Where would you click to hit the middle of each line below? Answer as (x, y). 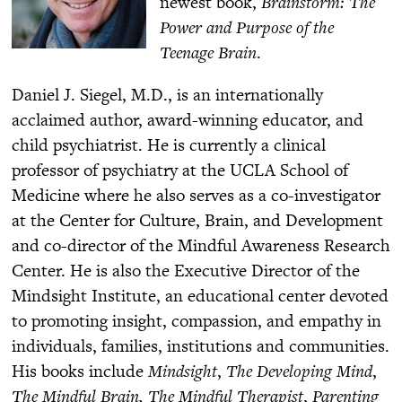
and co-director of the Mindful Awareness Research (201, 244)
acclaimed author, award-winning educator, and (188, 118)
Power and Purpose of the (247, 26)
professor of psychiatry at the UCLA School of (180, 169)
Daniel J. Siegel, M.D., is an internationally (167, 93)
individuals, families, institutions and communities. (201, 345)
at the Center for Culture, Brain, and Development (197, 219)
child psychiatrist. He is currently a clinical (169, 144)
